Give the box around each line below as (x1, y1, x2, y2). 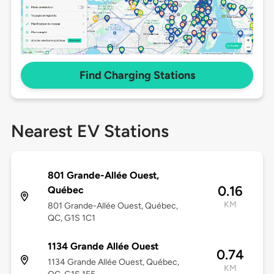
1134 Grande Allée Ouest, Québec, (47, 257, 179, 268)
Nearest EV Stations (10, 120, 169, 142)
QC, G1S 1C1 (47, 213, 95, 224)
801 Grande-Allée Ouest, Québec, (47, 201, 178, 212)
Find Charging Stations (79, 68, 195, 83)
